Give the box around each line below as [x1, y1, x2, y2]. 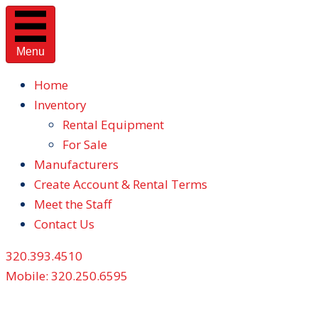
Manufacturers [34, 156, 119, 172]
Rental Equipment [62, 116, 164, 133]
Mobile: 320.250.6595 [6, 268, 128, 284]
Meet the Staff [34, 196, 111, 212]
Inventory [34, 97, 87, 113]
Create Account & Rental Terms [34, 176, 207, 192]
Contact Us [34, 216, 94, 232]
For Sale [62, 136, 107, 153]
